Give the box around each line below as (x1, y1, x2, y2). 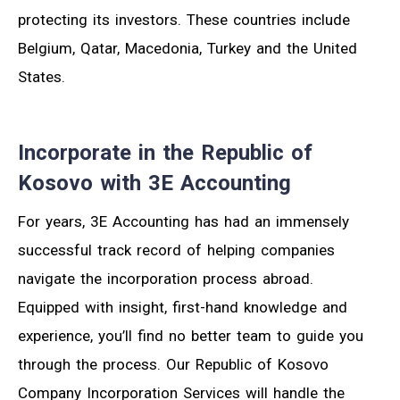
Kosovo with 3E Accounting (18, 171, 291, 196)
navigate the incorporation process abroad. (18, 270, 313, 288)
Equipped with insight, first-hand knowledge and (18, 298, 347, 317)
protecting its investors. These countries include (18, 11, 350, 29)
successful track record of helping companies (18, 241, 335, 260)
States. (18, 68, 65, 87)
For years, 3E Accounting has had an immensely (18, 212, 349, 231)
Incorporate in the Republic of (18, 140, 312, 166)
